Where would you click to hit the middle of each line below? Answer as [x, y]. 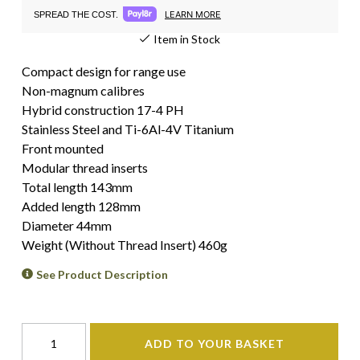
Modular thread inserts [85, 168]
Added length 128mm [81, 206]
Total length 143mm [77, 187]
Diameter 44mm [67, 225]
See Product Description [102, 274]
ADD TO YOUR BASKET [214, 343]
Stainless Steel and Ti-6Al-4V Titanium [128, 129]
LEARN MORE [193, 14]
